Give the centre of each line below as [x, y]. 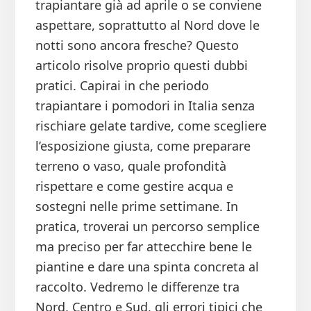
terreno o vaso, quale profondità [131, 166]
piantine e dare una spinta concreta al [147, 267]
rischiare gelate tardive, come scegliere [151, 126]
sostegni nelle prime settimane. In [136, 207]
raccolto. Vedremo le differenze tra [137, 287]
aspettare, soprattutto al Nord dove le [147, 25]
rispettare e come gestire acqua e [134, 186]
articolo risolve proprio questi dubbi [141, 66]
